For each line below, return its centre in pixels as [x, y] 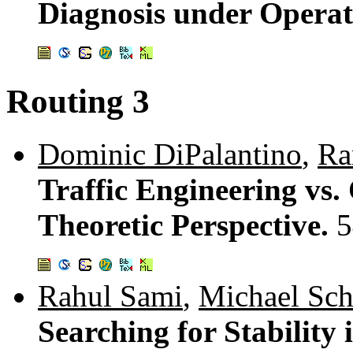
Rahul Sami [110, 295]
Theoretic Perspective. [187, 225]
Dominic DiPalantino [170, 154]
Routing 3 [78, 101]
